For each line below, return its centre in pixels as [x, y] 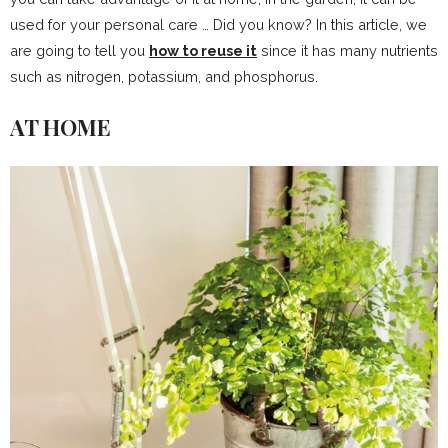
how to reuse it [203, 50]
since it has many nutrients [347, 50]
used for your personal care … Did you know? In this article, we [218, 24]
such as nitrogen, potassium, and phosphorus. [164, 76]
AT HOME [60, 127]
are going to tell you [79, 50]
